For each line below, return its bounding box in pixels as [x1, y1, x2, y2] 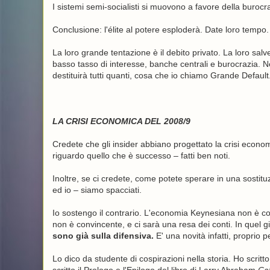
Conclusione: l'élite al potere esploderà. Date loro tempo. [52, 25, 269, 34]
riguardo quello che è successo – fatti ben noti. [52, 151, 230, 160]
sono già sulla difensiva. [52, 231, 154, 240]
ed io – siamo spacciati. [52, 185, 142, 195]
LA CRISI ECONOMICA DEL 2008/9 [52, 116, 190, 126]
